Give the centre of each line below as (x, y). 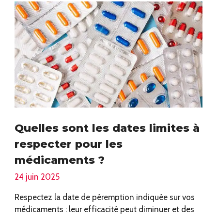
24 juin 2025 (37, 177)
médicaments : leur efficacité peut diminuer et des (104, 209)
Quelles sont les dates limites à (107, 128)
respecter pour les (69, 144)
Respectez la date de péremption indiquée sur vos (105, 197)
